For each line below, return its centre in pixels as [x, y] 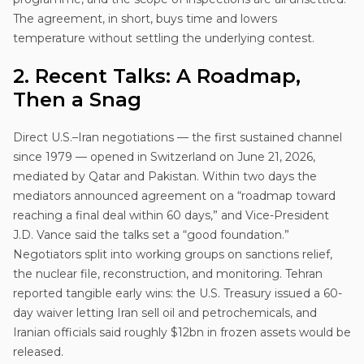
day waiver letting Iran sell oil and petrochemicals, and [165, 312]
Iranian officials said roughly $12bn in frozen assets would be [182, 332]
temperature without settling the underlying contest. [164, 38]
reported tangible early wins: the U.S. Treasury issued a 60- [178, 293]
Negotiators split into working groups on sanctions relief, [173, 254]
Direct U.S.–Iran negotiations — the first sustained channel [178, 137]
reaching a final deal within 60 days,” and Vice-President [171, 215]
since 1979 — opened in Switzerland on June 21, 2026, [164, 156]
